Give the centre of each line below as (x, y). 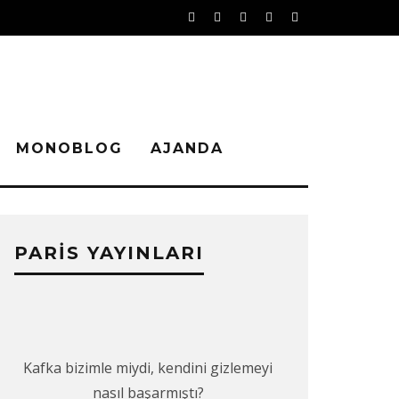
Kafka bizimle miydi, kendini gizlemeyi (148, 367)
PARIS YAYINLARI (109, 252)
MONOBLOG (69, 148)
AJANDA (187, 148)
